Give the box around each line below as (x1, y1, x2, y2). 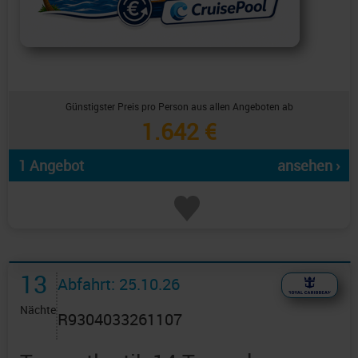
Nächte (20, 302, 56, 318)
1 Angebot (18, 156, 84, 176)
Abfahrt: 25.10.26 (58, 273, 180, 296)
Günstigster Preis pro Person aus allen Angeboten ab (65, 100, 293, 113)
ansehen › (277, 156, 340, 176)
